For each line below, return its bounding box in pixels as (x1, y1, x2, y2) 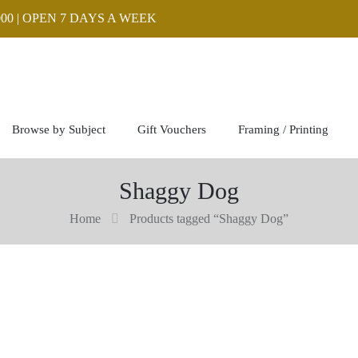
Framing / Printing (238, 123, 328, 136)
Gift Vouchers (137, 123, 206, 136)
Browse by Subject (12, 123, 105, 136)
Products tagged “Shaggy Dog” (129, 212, 288, 225)
